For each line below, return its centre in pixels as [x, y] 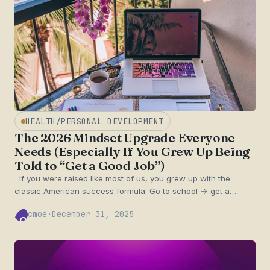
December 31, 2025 [93, 214]
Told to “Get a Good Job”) [90, 166]
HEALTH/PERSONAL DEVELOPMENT [94, 121]
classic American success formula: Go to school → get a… [125, 191]
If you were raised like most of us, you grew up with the [122, 179]
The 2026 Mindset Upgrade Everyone [125, 138]
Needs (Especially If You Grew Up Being [132, 152]
